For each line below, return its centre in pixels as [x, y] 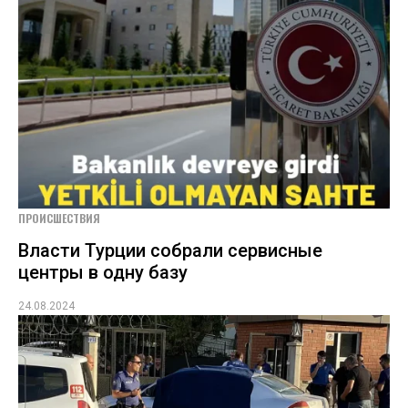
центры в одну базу [103, 273]
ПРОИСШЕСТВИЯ [59, 219]
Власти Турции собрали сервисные [170, 251]
